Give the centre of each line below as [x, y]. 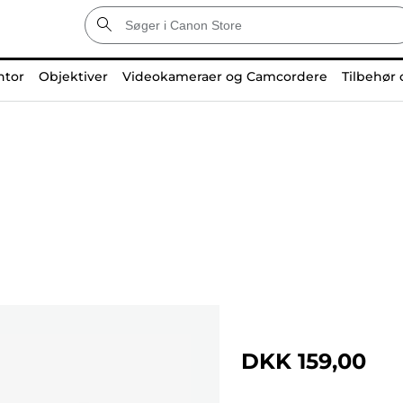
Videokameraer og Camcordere [224, 76]
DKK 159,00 [304, 361]
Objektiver [73, 76]
